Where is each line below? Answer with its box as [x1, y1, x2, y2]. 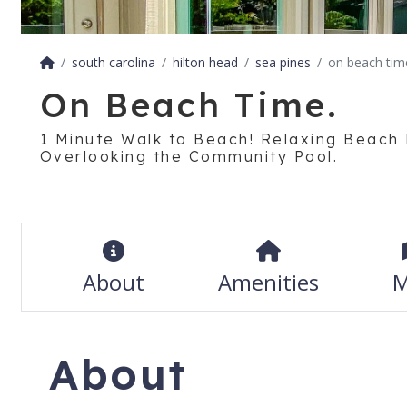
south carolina [71, 54, 155, 72]
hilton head [172, 54, 238, 72]
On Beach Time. [39, 84, 340, 126]
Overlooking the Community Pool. [39, 147, 338, 166]
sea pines [254, 54, 311, 72]
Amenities [217, 268, 319, 297]
